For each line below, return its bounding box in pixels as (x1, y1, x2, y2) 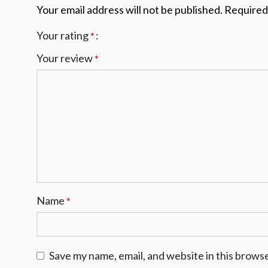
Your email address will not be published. (36, 3, 223, 17)
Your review (36, 51, 95, 65)
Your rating (36, 29, 90, 42)
